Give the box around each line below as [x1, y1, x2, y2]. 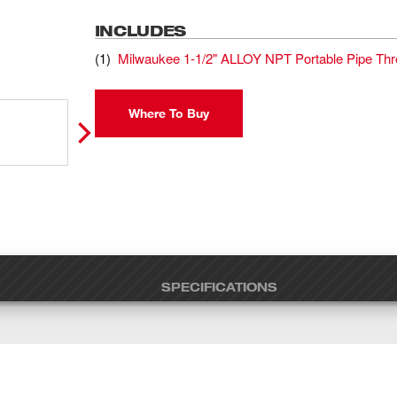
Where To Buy [128, 105, 209, 121]
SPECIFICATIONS [160, 279, 277, 294]
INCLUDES [94, 21, 187, 40]
